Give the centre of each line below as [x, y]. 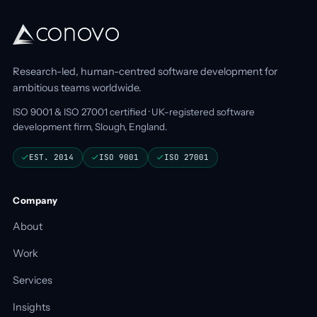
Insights [31, 307]
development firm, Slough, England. [90, 126]
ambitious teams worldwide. [77, 87]
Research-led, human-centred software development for [145, 71]
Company [35, 200]
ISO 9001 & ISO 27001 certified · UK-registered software [134, 111]
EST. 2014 [51, 157]
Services [33, 280]
